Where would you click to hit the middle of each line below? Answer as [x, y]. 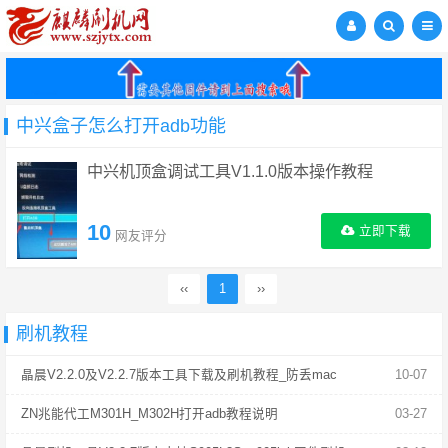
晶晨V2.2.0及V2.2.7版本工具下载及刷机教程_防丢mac [179, 375]
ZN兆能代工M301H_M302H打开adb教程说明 [149, 414]
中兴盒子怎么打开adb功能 [121, 126]
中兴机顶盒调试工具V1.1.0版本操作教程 [230, 171]
